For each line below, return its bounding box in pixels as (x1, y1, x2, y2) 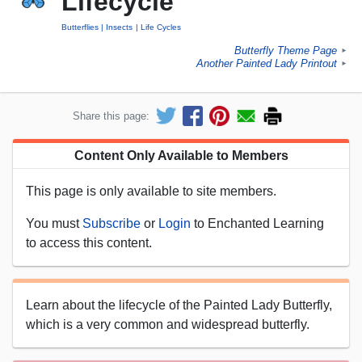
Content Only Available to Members (74, 148, 288, 162)
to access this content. (26, 235, 152, 250)
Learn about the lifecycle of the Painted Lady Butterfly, (26, 297, 332, 312)
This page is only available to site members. (26, 183, 276, 198)
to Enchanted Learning (191, 216, 324, 230)
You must (26, 216, 82, 230)
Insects (106, 23, 133, 32)
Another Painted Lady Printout (196, 57, 337, 70)
